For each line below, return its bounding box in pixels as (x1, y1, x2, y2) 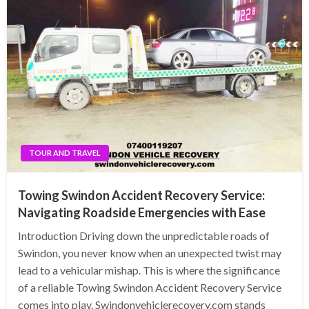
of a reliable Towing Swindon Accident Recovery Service (18, 281, 281, 295)
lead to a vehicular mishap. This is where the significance (18, 263, 280, 277)
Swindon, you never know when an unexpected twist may (18, 246, 281, 260)
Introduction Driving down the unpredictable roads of (18, 229, 270, 243)
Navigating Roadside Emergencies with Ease (18, 205, 266, 221)
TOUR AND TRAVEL (29, 148, 101, 158)
